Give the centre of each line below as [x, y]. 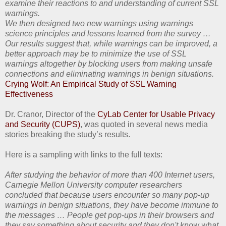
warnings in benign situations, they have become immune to [112, 205]
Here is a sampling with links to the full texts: [84, 155]
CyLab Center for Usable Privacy [156, 115]
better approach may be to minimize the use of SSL [96, 54]
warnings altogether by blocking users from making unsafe [109, 64]
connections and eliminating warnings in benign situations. [109, 74]
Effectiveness [29, 94]
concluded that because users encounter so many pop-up [107, 195]
